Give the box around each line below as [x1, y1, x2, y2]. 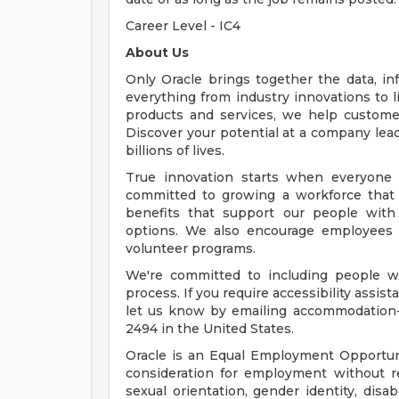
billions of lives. [126, 142, 224, 159]
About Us [126, 45, 189, 61]
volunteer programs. [126, 240, 256, 256]
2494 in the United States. [126, 321, 294, 337]
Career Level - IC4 [126, 18, 240, 34]
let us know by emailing [126, 303, 293, 319]
